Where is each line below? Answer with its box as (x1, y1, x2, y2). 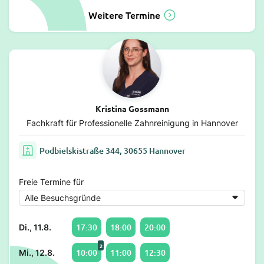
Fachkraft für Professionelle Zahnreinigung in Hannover (26, 118, 238, 128)
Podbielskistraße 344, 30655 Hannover (39, 144, 186, 156)
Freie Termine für (19, 177, 84, 187)
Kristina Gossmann (95, 103, 169, 114)
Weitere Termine (88, 8, 160, 22)
